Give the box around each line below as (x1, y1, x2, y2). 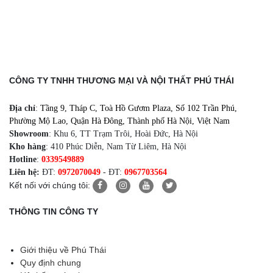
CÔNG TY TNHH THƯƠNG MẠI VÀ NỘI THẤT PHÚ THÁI (9, 75, 234, 85)
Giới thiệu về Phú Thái (20, 244, 106, 255)
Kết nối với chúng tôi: (9, 180, 90, 190)
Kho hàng (9, 141, 46, 151)
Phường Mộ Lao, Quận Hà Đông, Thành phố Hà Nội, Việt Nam (9, 116, 230, 126)
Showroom (9, 129, 49, 138)
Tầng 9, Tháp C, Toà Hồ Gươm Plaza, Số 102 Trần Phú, (40, 103, 237, 113)
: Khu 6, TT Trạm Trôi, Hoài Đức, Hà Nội (49, 129, 198, 138)
